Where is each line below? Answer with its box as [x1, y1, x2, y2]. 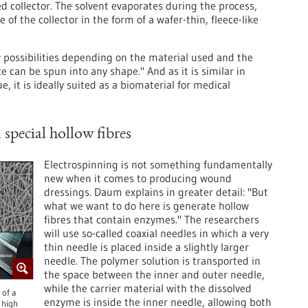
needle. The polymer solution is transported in [44, 254, 261, 267]
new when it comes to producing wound [44, 171, 232, 185]
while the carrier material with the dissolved [44, 281, 252, 295]
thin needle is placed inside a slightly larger [44, 240, 249, 254]
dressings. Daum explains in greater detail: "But [44, 185, 268, 199]
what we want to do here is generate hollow [44, 199, 249, 212]
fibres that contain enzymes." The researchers [44, 212, 259, 226]
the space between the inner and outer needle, [44, 267, 265, 281]
